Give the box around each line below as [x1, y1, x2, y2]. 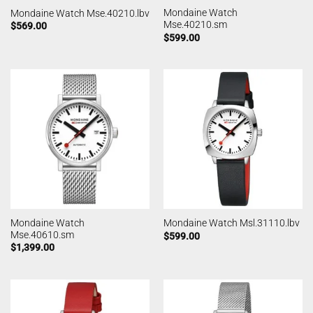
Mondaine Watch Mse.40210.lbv [10, 7, 150, 19]
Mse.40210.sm [163, 19, 227, 31]
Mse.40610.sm [10, 228, 74, 240]
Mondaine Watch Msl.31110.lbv [163, 217, 300, 229]
